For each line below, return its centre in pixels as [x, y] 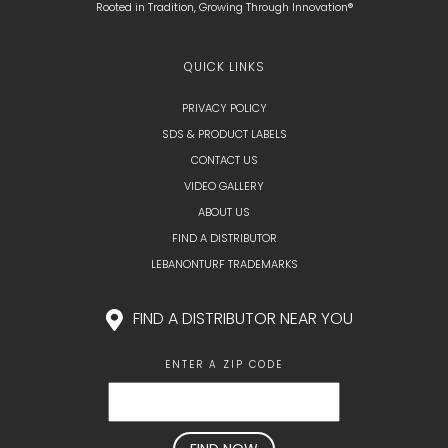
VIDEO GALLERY [224, 186]
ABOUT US [224, 212]
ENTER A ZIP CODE [224, 364]
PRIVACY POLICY [224, 108]
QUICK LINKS [224, 66]
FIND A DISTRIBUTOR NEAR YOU [242, 318]
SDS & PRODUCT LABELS [224, 134]
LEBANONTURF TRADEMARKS [224, 264]
